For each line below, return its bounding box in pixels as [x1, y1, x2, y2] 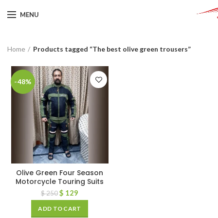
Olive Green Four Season [16, 168, 103, 178]
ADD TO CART [38, 205, 81, 212]
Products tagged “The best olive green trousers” [33, 44, 191, 53]
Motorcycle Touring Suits [16, 177, 104, 186]
